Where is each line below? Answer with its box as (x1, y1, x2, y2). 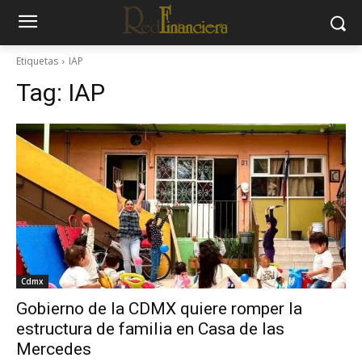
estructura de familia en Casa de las (16, 319, 284, 339)
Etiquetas (16, 54, 58, 68)
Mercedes (16, 339, 91, 359)
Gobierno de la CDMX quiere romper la (16, 299, 302, 318)
